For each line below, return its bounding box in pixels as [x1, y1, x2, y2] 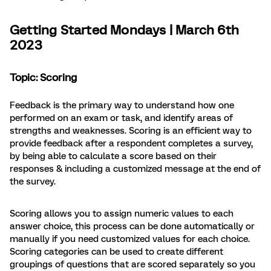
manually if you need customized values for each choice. [10, 233, 250, 245]
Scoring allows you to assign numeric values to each [10, 208, 233, 220]
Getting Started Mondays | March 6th [10, 22, 240, 38]
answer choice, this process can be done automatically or [10, 221, 255, 232]
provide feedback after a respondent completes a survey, [10, 138, 253, 149]
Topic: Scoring [10, 71, 77, 84]
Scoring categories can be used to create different [10, 246, 223, 258]
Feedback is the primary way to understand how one [10, 100, 234, 111]
